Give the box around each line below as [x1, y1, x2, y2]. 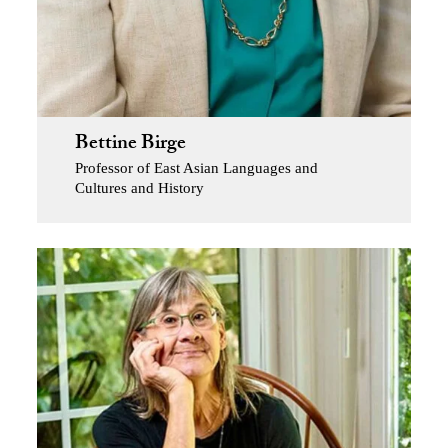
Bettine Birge [74, 128, 186, 163]
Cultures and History [74, 180, 204, 197]
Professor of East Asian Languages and [74, 160, 318, 177]
